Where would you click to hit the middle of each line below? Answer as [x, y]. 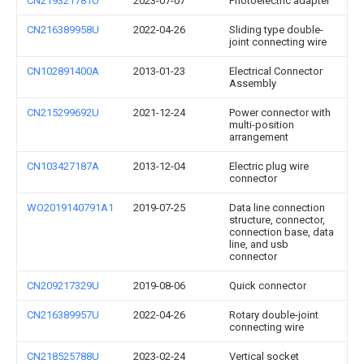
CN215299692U [63, 112]
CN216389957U [63, 314]
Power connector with [280, 112]
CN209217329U [63, 285]
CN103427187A [63, 166]
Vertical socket [264, 356]
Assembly [253, 83]
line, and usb [259, 244]
